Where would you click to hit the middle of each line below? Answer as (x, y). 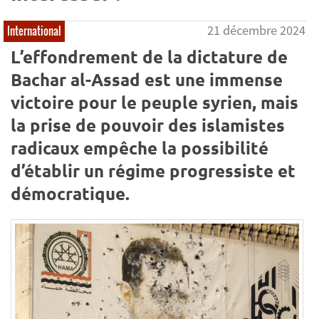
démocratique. (70, 193)
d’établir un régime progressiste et (153, 170)
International (34, 31)
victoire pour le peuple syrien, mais (155, 102)
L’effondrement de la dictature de (149, 56)
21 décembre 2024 (257, 31)
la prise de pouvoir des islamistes (148, 125)
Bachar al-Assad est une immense (147, 79)
